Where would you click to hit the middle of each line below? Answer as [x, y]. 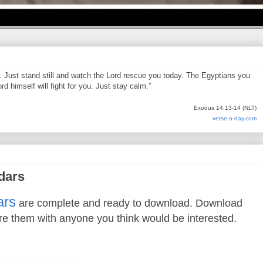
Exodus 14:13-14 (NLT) [225, 108]
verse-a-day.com [235, 119]
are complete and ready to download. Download [129, 203]
